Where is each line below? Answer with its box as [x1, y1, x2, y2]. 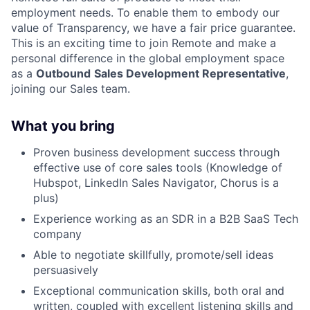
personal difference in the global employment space [11, 51, 284, 65]
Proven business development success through [33, 145, 280, 159]
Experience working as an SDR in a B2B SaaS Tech [33, 211, 298, 226]
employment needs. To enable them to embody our [11, 5, 280, 19]
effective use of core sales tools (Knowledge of [33, 160, 282, 174]
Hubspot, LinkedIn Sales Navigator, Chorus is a [33, 175, 279, 190]
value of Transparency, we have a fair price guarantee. [11, 20, 295, 35]
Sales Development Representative [94, 66, 286, 80]
